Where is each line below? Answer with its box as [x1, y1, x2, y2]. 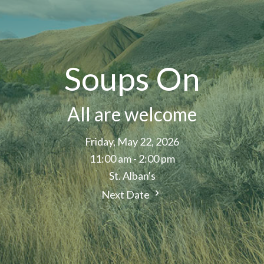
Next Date [101, 188, 151, 202]
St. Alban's [108, 169, 156, 183]
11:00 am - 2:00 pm [89, 152, 175, 166]
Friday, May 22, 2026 [85, 135, 179, 148]
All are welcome [67, 103, 197, 126]
